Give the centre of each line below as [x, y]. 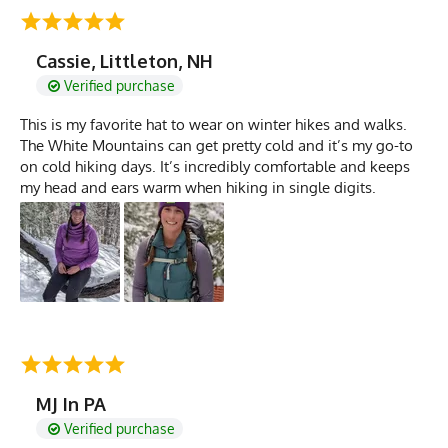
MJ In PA [71, 403]
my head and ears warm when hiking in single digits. [198, 187]
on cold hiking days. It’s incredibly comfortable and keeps [215, 166]
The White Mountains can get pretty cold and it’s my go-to [216, 145]
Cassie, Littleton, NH [124, 60]
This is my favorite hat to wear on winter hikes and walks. [213, 124]
